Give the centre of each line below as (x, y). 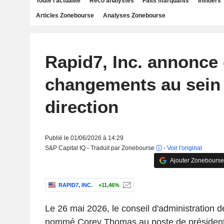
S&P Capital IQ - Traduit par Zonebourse (100, 148)
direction (81, 107)
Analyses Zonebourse (134, 15)
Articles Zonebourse (65, 15)
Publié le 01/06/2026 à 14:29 (84, 138)
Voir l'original (184, 148)
